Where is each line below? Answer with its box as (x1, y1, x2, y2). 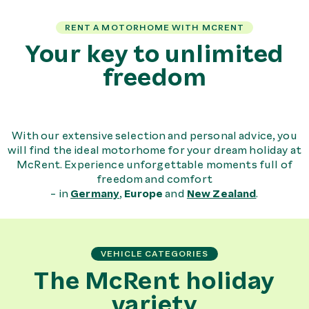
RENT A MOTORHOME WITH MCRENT (64, 22, 245, 34)
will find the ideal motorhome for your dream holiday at (8, 143, 301, 158)
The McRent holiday (34, 265, 275, 297)
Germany (70, 187, 120, 201)
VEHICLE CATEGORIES (100, 248, 209, 260)
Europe (124, 187, 163, 201)
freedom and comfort (97, 172, 212, 187)
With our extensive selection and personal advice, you (12, 129, 297, 143)
